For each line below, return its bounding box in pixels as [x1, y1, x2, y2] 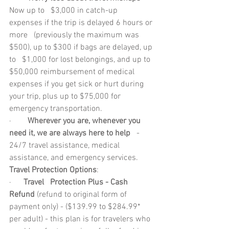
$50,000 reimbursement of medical [9, 67, 141, 78]
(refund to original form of [35, 190, 129, 200]
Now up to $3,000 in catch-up [9, 6, 120, 16]
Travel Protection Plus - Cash [24, 177, 130, 188]
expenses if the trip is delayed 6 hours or [9, 18, 154, 29]
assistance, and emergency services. [9, 153, 138, 164]
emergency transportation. [9, 104, 102, 114]
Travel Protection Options [9, 165, 97, 176]
